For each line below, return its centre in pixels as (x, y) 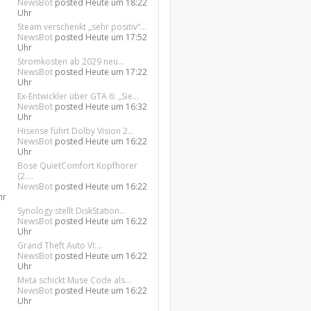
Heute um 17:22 (117, 72)
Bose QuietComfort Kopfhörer (78, 166)
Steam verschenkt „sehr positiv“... (82, 27)
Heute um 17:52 (117, 37)
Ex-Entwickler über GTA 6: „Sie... (78, 96)
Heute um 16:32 (117, 107)
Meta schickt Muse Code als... (75, 280)
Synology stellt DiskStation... (72, 211)
